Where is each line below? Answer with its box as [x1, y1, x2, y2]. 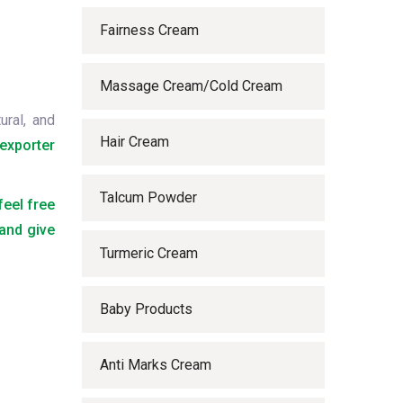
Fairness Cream [100, 22, 199, 39]
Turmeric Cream [100, 245, 198, 262]
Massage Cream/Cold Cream [100, 77, 282, 94]
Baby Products [100, 300, 193, 318]
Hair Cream [100, 133, 169, 150]
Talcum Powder [100, 189, 197, 206]
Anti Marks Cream [100, 356, 211, 373]
